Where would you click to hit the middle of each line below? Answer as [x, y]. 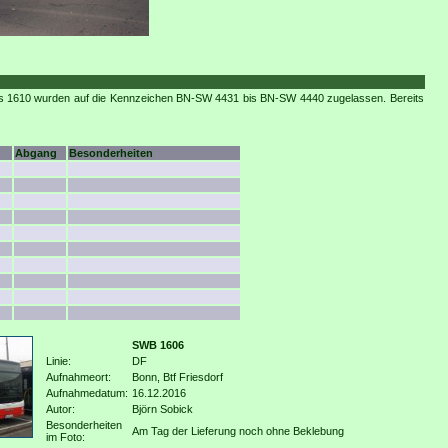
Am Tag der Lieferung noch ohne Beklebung [237, 431]
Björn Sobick [162, 409]
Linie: [58, 361]
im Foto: [65, 437]
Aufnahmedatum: [86, 393]
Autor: [60, 409]
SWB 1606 [157, 345]
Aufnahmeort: [78, 377]
